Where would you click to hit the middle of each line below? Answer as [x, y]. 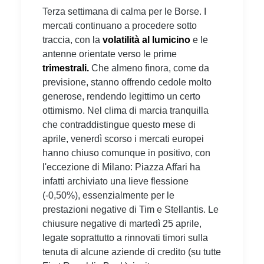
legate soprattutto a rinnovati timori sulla [125, 237]
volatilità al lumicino [145, 39]
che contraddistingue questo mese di [119, 124]
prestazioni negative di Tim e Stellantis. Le [131, 209]
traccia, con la [71, 39]
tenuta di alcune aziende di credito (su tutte [132, 252]
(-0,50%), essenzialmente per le [108, 195]
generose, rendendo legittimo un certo [121, 96]
